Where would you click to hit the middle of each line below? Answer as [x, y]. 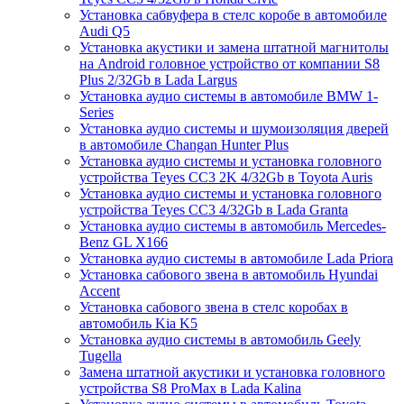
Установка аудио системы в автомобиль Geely [220, 340]
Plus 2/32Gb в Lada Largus [158, 80]
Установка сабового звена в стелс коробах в [214, 308]
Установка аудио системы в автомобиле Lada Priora [236, 259]
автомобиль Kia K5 [138, 324]
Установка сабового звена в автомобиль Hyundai [229, 275]
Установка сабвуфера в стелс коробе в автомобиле [233, 15]
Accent [100, 291]
